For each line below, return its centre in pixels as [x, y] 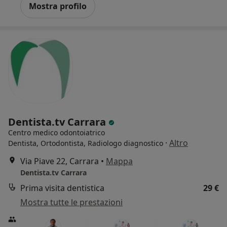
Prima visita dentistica [62, 188]
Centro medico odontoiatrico [56, 133]
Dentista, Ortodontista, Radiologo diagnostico [86, 143]
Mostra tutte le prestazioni [71, 202]
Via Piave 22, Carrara [60, 161]
